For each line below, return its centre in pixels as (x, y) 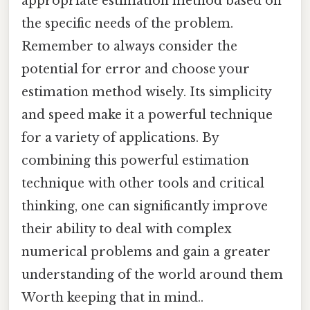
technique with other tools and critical (143, 184)
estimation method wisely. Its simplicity (146, 92)
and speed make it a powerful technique (147, 115)
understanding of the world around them (152, 275)
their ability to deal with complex (127, 229)
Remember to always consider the (129, 47)
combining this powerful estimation (135, 161)
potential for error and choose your (136, 70)
